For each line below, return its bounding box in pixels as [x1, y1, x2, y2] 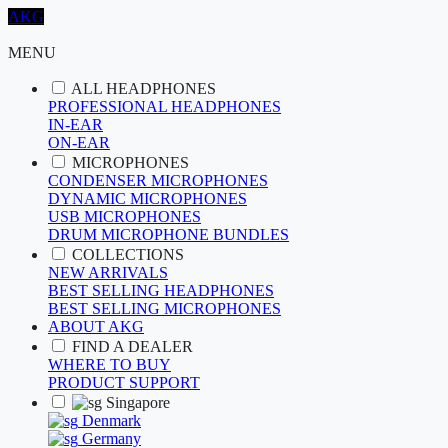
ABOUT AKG [48, 318, 144, 335]
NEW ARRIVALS [48, 264, 168, 281]
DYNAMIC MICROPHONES [48, 190, 247, 207]
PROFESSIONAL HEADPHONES [48, 98, 281, 115]
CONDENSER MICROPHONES [48, 172, 268, 189]
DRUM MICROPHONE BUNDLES [48, 226, 289, 243]
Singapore [102, 394, 170, 411]
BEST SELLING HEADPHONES [48, 282, 274, 299]
